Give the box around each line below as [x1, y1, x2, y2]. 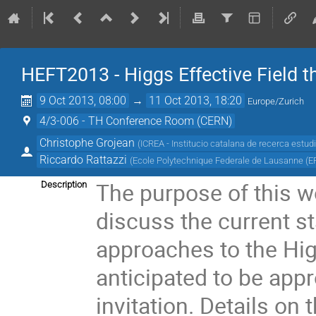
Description [41, 178, 87, 190]
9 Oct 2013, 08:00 [39, 94, 127, 107]
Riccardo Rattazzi [39, 152, 128, 166]
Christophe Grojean [39, 135, 135, 150]
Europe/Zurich [248, 96, 305, 107]
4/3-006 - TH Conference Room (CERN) [39, 114, 233, 128]
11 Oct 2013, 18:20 [149, 94, 243, 107]
